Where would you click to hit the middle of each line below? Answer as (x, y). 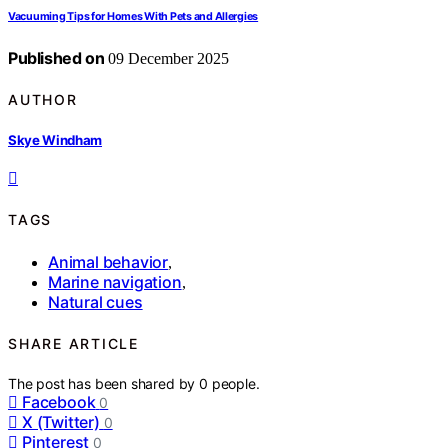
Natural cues (95, 301)
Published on (56, 58)
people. (235, 384)
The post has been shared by (104, 384)
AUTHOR (43, 100)
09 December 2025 (167, 59)
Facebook (59, 402)
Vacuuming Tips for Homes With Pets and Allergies (133, 17)
